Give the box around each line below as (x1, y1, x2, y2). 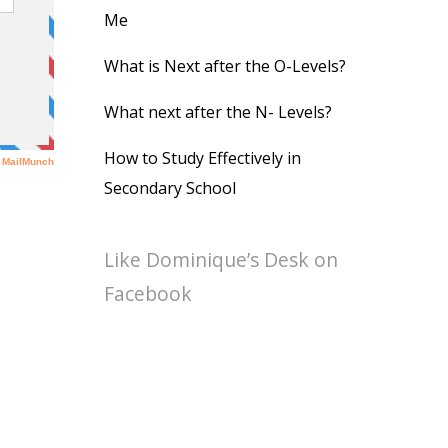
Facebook (104, 280, 192, 307)
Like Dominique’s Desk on (104, 246, 338, 273)
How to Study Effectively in (104, 147, 301, 169)
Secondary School (104, 177, 236, 199)
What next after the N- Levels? (104, 101, 332, 123)
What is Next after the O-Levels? (104, 55, 346, 77)
